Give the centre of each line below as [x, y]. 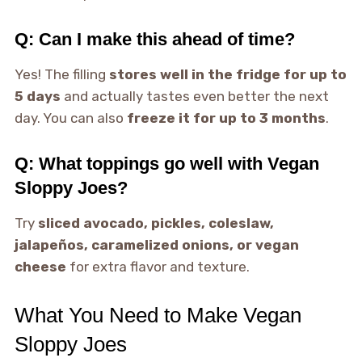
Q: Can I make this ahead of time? [154, 40]
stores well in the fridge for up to [227, 75]
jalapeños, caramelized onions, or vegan [156, 245]
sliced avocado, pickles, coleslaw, [156, 223]
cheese [40, 267]
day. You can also [70, 118]
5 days [37, 97]
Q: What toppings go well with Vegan [166, 164]
